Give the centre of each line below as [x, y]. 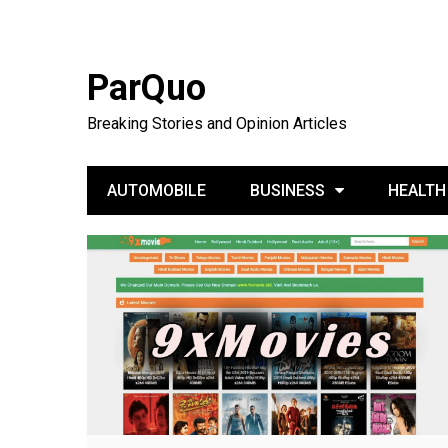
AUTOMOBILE [156, 190]
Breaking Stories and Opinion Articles [217, 123]
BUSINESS [287, 190]
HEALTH [417, 190]
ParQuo [146, 88]
